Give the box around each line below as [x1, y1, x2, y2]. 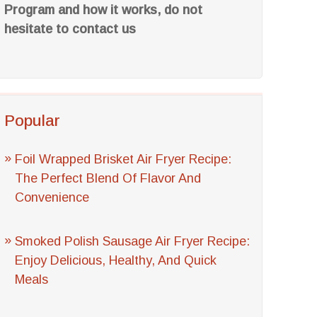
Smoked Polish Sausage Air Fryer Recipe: [15, 234, 250, 248]
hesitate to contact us [4, 22, 137, 36]
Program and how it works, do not [4, 3, 203, 17]
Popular [4, 112, 61, 129]
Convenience [15, 190, 90, 204]
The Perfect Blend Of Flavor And [15, 171, 202, 185]
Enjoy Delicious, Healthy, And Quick [15, 253, 217, 267]
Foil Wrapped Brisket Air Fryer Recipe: [15, 152, 232, 166]
